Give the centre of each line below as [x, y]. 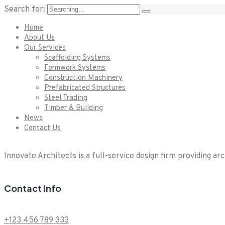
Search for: [26, 10]
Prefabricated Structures [85, 88]
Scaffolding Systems [77, 58]
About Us [39, 38]
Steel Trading [66, 98]
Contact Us [42, 128]
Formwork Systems [75, 68]
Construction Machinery [83, 78]
